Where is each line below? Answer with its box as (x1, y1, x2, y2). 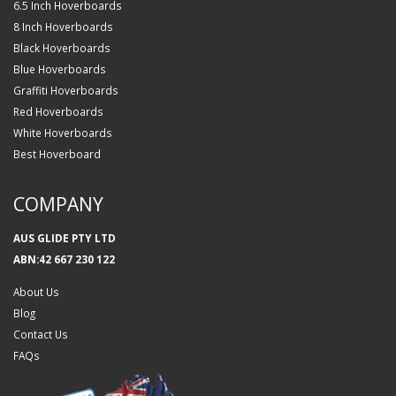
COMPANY (13, 190, 103, 217)
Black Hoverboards (13, 40, 110, 55)
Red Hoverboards (13, 103, 103, 118)
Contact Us (13, 326, 68, 341)
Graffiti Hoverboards (13, 82, 118, 97)
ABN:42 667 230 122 (13, 251, 115, 266)
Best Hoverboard (13, 146, 101, 161)
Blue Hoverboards (13, 61, 106, 76)
